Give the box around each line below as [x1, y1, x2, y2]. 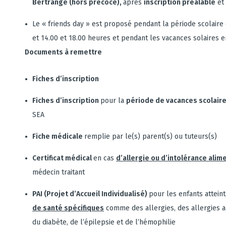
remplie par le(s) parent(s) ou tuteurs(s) [84, 132, 217, 141]
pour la [100, 96, 126, 105]
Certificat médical [32, 154, 93, 162]
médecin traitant [32, 168, 85, 177]
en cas [93, 154, 116, 162]
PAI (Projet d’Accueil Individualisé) [32, 190, 149, 198]
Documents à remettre [25, 48, 102, 56]
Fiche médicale [32, 132, 84, 141]
